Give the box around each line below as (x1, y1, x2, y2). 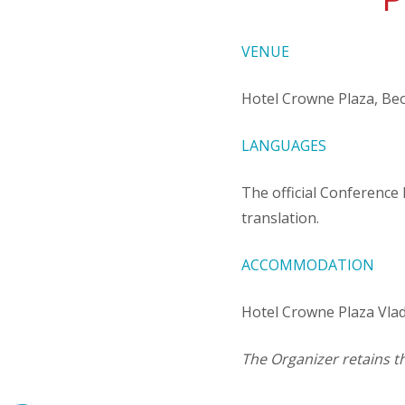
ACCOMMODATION (240, 255, 374, 275)
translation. (240, 208, 319, 228)
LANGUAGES (240, 136, 326, 155)
